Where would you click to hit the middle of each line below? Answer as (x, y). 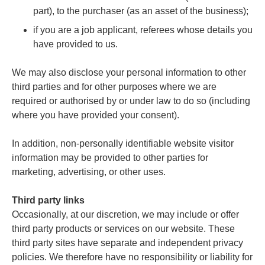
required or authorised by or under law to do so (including (131, 101)
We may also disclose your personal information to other (129, 72)
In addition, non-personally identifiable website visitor (123, 143)
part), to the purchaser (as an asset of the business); (141, 11)
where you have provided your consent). (96, 115)
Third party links (48, 200)
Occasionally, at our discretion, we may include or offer (125, 214)
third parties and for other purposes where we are (114, 86)
